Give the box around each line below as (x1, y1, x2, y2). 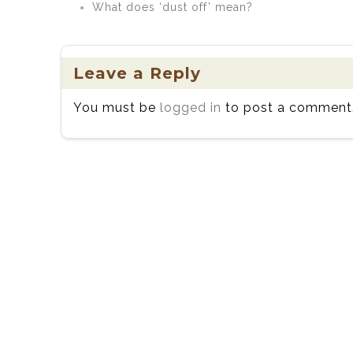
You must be (73, 100, 160, 115)
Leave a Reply (73, 64, 201, 83)
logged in (160, 100, 221, 115)
